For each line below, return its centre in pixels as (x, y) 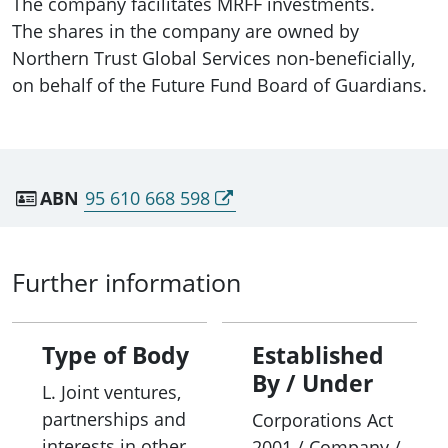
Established (318, 355)
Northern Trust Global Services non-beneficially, (213, 57)
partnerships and (114, 419)
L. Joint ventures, (111, 392)
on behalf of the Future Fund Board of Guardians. (219, 84)
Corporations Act (323, 420)
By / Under (313, 383)
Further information (126, 282)
